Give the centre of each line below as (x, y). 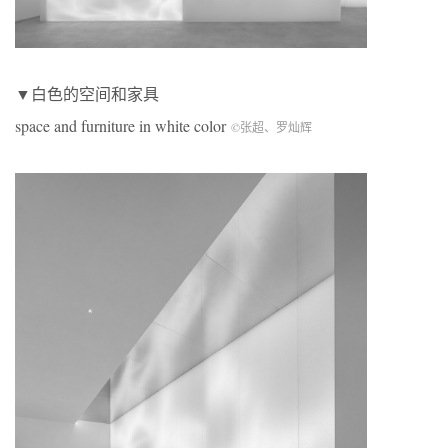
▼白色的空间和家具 (87, 94)
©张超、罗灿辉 (271, 127)
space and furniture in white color (123, 126)
